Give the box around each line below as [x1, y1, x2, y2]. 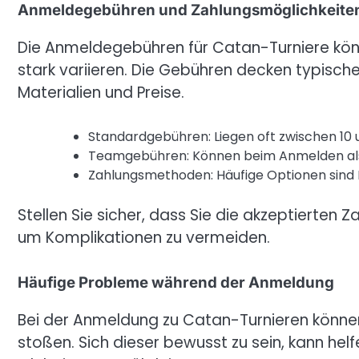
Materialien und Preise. [18, 82, 184, 104]
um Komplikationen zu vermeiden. [18, 226, 270, 248]
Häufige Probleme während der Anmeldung [18, 273, 334, 292]
